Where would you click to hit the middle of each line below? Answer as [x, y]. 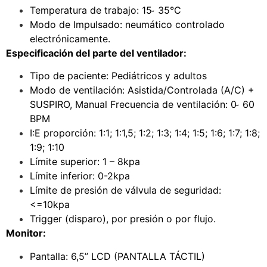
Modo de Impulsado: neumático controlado [127, 25]
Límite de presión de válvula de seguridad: [125, 190]
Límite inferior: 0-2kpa [80, 176]
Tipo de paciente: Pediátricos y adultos [118, 76]
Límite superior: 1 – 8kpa [85, 162]
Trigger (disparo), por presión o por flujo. [123, 219]
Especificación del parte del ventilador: [96, 53]
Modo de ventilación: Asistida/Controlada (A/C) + [142, 90]
